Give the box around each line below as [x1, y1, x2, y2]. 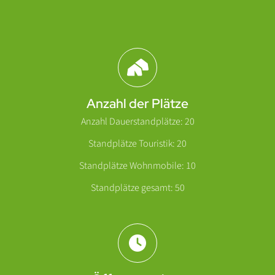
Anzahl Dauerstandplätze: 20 [80, 115, 195, 129]
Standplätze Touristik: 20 [88, 137, 187, 151]
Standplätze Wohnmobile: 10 [79, 159, 196, 173]
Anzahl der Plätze [87, 95, 188, 112]
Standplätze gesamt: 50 [90, 181, 185, 195]
